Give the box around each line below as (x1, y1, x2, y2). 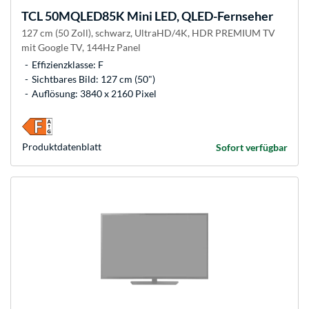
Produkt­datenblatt (22, 141, 101, 153)
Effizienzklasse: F (32, 59, 103, 71)
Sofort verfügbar (216, 141, 288, 154)
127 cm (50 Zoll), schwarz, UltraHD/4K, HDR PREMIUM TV (21, 27, 275, 39)
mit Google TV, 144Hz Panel (21, 41, 141, 54)
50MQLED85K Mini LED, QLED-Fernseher (43, 8, 273, 24)
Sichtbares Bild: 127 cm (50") (32, 73, 155, 86)
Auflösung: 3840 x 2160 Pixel (32, 88, 157, 100)
